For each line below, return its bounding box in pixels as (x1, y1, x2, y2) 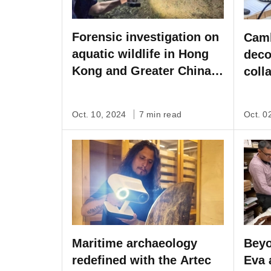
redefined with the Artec (72, 253, 211, 267)
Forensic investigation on (72, 30, 219, 44)
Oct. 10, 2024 (72, 109, 129, 120)
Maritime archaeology (72, 236, 197, 250)
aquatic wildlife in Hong (72, 47, 209, 61)
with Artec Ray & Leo (72, 81, 194, 95)
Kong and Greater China (72, 64, 211, 78)
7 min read (139, 109, 181, 120)
